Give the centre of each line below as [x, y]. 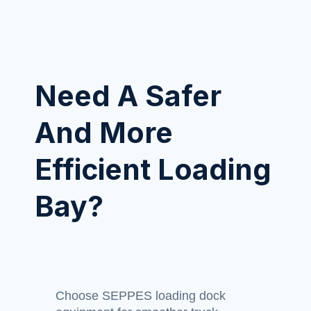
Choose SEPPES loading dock [141, 296]
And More [104, 133]
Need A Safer [128, 96]
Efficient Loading [153, 169]
